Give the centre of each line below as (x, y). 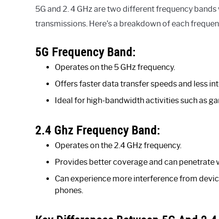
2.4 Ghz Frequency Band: (98, 130)
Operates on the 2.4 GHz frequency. (118, 145)
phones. (69, 190)
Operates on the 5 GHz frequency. (115, 67)
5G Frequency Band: (86, 52)
